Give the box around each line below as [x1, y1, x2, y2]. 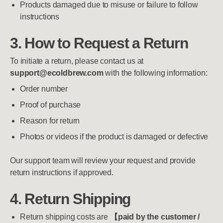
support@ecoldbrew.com [10, 69, 104, 77]
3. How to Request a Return [10, 34, 188, 51]
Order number [20, 85, 68, 93]
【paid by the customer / [110, 213, 200, 221]
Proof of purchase [20, 101, 81, 109]
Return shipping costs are [20, 213, 110, 221]
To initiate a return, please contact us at [10, 57, 144, 65]
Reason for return [20, 116, 80, 125]
